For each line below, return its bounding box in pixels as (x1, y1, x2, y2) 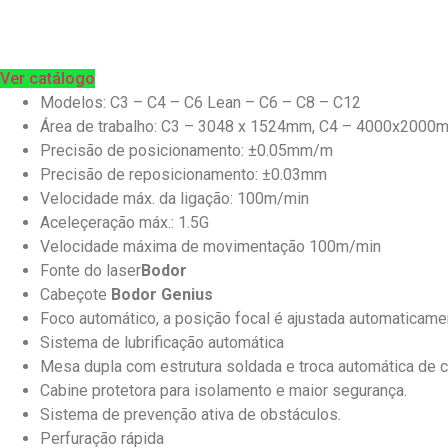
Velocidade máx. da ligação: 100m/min (40, 188, 309, 208)
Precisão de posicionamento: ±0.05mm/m (40, 140, 333, 160)
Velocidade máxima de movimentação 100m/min (40, 236, 381, 256)
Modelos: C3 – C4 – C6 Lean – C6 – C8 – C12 (40, 92, 361, 112)
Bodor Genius (111, 284, 213, 304)
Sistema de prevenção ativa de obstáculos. (40, 404, 341, 424)
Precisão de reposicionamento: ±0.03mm (40, 164, 327, 184)
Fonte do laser (40, 260, 141, 280)
